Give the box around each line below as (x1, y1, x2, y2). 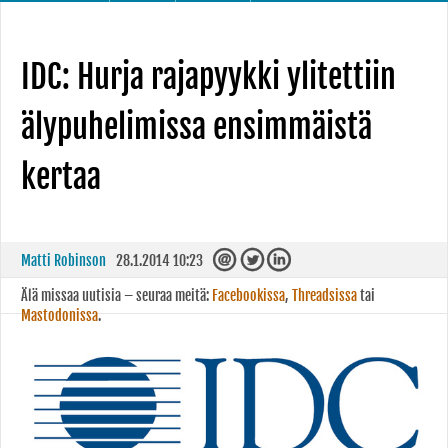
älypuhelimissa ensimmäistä (21, 107, 372, 147)
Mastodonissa (21, 307, 98, 324)
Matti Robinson (21, 252, 106, 269)
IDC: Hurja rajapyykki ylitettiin (21, 57, 396, 97)
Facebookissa (212, 287, 285, 304)
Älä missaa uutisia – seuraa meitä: (21, 287, 212, 304)
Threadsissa (292, 287, 357, 304)
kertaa (21, 157, 101, 197)
